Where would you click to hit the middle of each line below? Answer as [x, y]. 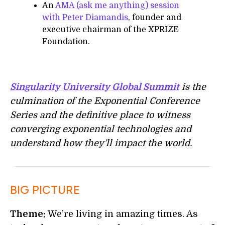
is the [193, 87]
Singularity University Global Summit [95, 87]
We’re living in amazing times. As [122, 214]
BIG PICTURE [45, 190]
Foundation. [66, 42]
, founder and [155, 18]
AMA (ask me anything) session [117, 6]
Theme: [28, 214]
